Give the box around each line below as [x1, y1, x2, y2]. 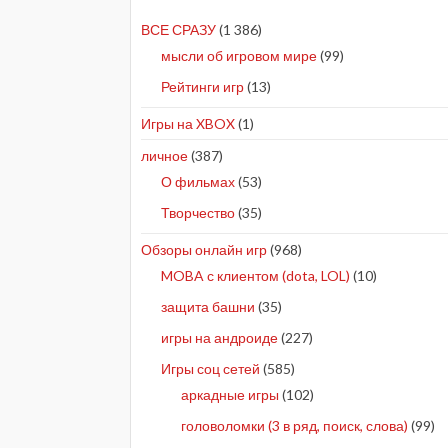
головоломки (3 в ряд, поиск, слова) [181, 417, 408, 435]
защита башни [161, 298, 255, 316]
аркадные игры [181, 386, 279, 404]
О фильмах [161, 173, 235, 191]
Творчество [161, 204, 235, 222]
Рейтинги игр [161, 78, 244, 96]
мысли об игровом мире [161, 47, 317, 65]
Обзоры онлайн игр [141, 241, 267, 259]
